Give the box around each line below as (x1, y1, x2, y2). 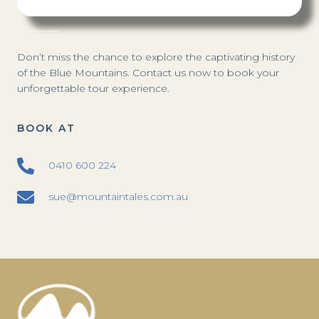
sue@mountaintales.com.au (48, 190, 188, 204)
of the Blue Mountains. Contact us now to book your (17, 66, 279, 79)
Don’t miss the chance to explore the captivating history (17, 50, 295, 63)
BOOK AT (17, 121, 75, 135)
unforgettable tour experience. (17, 81, 169, 95)
